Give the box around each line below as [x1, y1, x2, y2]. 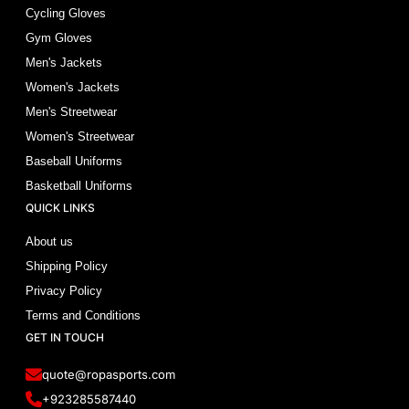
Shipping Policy [26, 258, 109, 273]
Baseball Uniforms [26, 153, 123, 168]
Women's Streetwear [26, 129, 135, 143]
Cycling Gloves [26, 5, 107, 20]
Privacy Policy [26, 283, 103, 298]
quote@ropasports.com [42, 366, 176, 382]
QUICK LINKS [26, 200, 96, 215]
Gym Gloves [26, 30, 93, 45]
